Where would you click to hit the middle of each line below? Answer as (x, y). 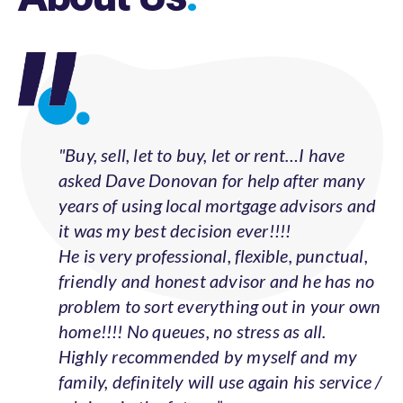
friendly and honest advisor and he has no (217, 267)
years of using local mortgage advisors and (218, 191)
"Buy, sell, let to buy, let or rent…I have (202, 141)
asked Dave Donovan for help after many (212, 166)
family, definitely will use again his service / (220, 367)
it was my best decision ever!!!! (175, 216)
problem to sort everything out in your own (220, 292)
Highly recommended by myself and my (208, 342)
